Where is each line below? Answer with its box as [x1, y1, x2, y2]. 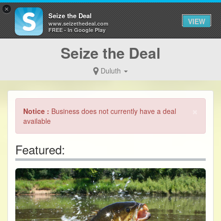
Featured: [15, 141, 65, 158]
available [23, 116, 51, 126]
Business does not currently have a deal [51, 106, 176, 116]
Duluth [99, 66, 123, 75]
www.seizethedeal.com [48, 20, 109, 27]
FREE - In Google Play [48, 26, 106, 34]
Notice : [23, 106, 51, 116]
